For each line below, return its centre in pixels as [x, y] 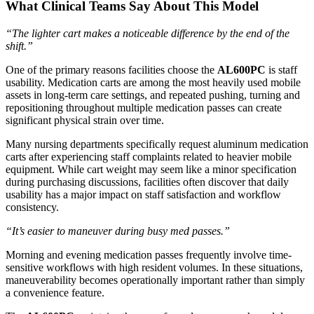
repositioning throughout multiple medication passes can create [144, 108]
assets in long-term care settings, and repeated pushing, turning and [153, 95]
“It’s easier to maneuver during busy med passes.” [118, 231]
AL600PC [241, 70]
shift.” [19, 46]
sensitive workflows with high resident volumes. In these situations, [154, 268]
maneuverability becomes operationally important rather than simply [155, 280]
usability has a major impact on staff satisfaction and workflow [143, 195]
